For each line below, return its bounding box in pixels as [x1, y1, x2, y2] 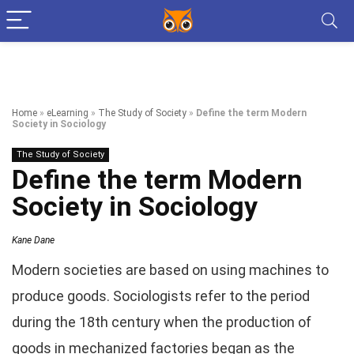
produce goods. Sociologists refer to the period [12, 288, 310, 304]
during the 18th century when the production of [12, 314, 311, 330]
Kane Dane [12, 235, 55, 246]
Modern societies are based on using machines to [12, 262, 329, 278]
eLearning [47, 107, 88, 119]
